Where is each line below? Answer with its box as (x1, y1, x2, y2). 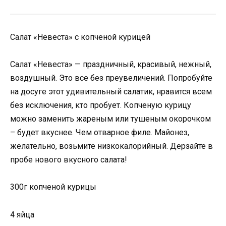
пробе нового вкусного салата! (10, 155, 127, 165)
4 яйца (10, 209, 34, 219)
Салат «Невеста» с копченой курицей (10, 32, 150, 42)
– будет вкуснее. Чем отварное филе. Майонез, (10, 128, 189, 138)
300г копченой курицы (10, 182, 96, 192)
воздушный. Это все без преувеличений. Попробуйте (10, 73, 212, 83)
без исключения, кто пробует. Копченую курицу (10, 100, 191, 110)
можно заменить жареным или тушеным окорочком (10, 114, 211, 124)
